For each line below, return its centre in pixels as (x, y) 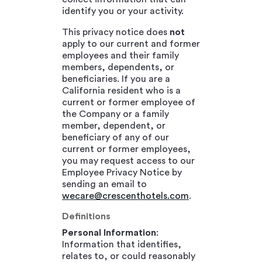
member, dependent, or (114, 125)
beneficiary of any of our (116, 137)
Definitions (86, 216)
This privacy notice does (116, 32)
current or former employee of (129, 102)
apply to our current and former (131, 44)
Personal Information (109, 232)
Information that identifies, (122, 244)
